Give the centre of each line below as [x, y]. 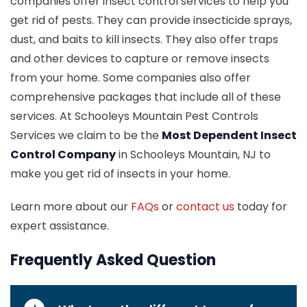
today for [261, 207]
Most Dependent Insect [229, 136]
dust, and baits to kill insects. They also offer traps [144, 40]
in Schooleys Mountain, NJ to [193, 155]
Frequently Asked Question [113, 260]
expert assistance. [60, 226]
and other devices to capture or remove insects [140, 59]
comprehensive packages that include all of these [146, 97]
